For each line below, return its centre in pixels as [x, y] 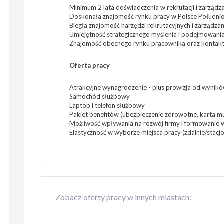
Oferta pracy [90, 65]
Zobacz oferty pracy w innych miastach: [123, 197]
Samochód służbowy [100, 96]
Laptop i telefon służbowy [107, 105]
